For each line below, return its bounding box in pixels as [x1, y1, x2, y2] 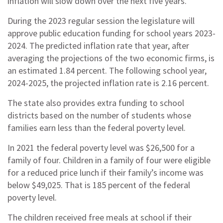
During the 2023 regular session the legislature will [7, 15, 195, 26]
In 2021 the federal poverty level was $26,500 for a [7, 142, 195, 153]
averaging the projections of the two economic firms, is [7, 52, 215, 64]
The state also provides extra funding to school [7, 97, 184, 109]
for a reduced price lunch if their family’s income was [7, 167, 204, 178]
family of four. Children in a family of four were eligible [7, 154, 211, 166]
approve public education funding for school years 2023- [7, 27, 216, 39]
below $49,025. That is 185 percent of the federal [7, 179, 190, 191]
